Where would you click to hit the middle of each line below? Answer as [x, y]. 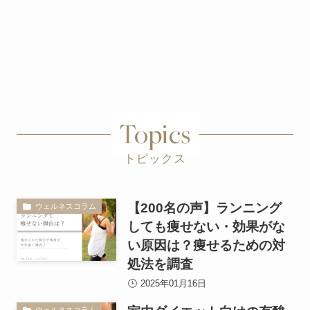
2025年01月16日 [172, 284]
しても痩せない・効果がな [206, 227]
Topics [155, 134]
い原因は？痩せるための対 [206, 246]
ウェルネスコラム [65, 207]
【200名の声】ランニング [204, 208]
